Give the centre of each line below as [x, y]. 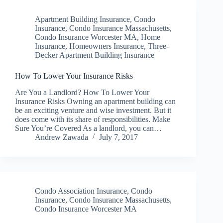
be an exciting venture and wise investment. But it [93, 110]
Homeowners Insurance [107, 46]
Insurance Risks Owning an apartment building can [95, 101]
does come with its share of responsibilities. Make [93, 119]
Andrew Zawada [61, 137]
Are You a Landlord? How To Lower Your [82, 92]
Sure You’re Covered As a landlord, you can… [88, 128]
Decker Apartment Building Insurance [95, 55]
